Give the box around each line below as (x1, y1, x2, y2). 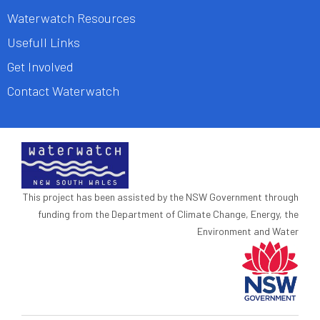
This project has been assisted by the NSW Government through (23, 191, 299, 203)
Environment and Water (197, 225, 299, 237)
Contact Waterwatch (7, 83, 119, 99)
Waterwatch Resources (7, 10, 136, 26)
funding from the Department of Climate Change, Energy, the (38, 208, 299, 220)
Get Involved (7, 59, 74, 74)
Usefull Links (7, 34, 80, 50)
